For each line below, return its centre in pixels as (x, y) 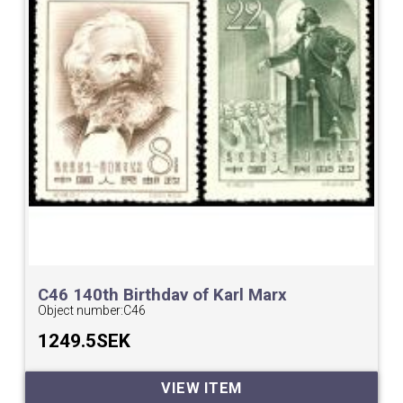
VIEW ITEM (201, 388)
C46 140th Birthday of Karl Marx (163, 296)
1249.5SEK (85, 341)
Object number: (81, 311)
